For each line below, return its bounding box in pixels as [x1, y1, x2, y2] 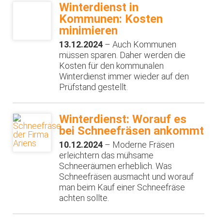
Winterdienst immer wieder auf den [59, 71, 189, 82]
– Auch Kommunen [103, 39, 177, 50]
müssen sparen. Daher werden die [59, 50, 186, 61]
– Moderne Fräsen [103, 139, 175, 150]
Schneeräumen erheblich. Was [59, 161, 172, 171]
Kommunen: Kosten [59, 12, 163, 26]
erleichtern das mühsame [59, 150, 154, 161]
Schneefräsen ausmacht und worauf [59, 171, 194, 182]
